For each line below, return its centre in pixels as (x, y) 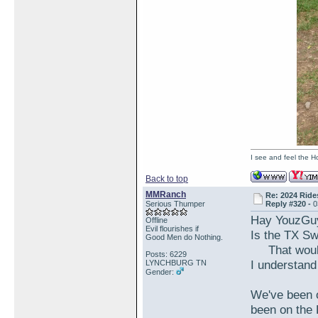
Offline (157, 220)
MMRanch (166, 194)
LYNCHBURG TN (176, 263)
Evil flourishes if (172, 229)
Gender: (161, 272)
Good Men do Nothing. (184, 237)
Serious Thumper (175, 204)
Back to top (167, 179)
